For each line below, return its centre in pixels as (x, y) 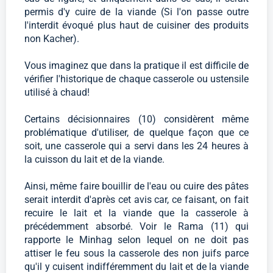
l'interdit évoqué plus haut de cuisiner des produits (136, 26)
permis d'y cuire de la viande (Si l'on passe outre (136, 12)
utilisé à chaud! (57, 93)
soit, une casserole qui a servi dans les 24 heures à (136, 146)
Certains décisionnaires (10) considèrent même (136, 119)
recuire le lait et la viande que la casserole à (136, 213)
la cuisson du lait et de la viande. (94, 160)
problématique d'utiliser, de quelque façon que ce (136, 133)
